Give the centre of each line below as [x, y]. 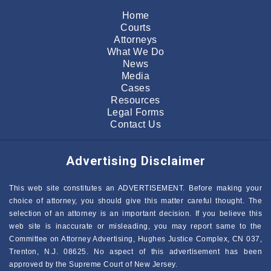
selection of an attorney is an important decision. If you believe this [135, 213]
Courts [135, 27]
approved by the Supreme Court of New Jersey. [93, 264]
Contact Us [135, 124]
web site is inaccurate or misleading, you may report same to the [135, 226]
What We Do [135, 51]
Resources [135, 100]
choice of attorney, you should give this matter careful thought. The [135, 201]
